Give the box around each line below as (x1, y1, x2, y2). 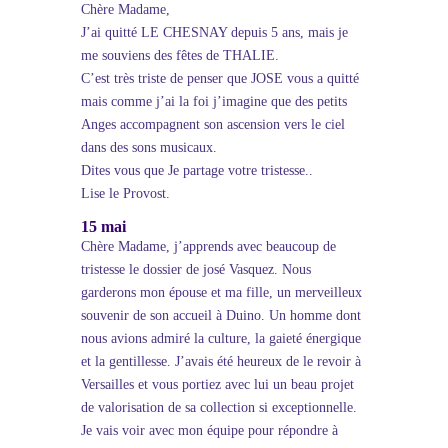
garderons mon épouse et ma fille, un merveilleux (80, 285, 362, 300)
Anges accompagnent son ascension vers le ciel (80, 117, 345, 132)
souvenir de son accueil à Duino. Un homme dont (80, 308, 361, 323)
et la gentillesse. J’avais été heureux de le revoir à (80, 354, 361, 369)
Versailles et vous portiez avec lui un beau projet (80, 377, 354, 392)
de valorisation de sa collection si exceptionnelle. (80, 400, 357, 415)
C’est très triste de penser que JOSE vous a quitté (80, 71, 359, 86)
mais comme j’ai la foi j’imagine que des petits (80, 94, 347, 109)
